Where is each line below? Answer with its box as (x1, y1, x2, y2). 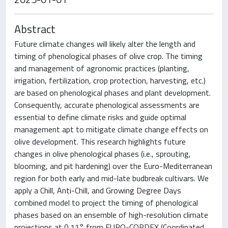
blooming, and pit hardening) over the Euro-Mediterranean (14, 160, 212, 172)
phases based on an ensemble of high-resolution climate (14, 209, 208, 221)
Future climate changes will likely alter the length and (14, 38, 195, 50)
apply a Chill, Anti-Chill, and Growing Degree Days (14, 184, 181, 196)
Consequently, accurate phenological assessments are (14, 99, 199, 111)
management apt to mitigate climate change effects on (14, 123, 208, 135)
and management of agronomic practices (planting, (14, 62, 189, 74)
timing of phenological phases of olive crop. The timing (14, 50, 203, 62)
